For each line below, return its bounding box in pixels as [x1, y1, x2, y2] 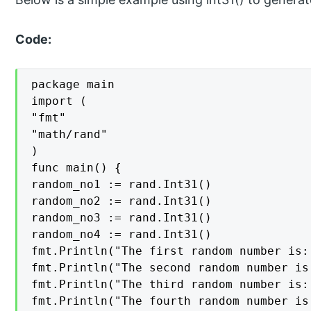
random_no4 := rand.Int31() [31, 228, 212, 242]
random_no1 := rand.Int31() [31, 178, 212, 192]
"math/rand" [31, 128, 108, 142]
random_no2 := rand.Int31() [31, 194, 212, 208]
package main [31, 78, 115, 92]
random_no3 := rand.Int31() [31, 211, 212, 225]
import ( [31, 94, 87, 108]
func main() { [31, 161, 122, 175]
